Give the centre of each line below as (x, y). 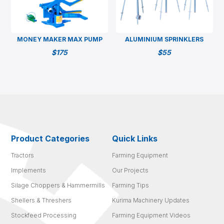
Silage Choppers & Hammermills (58, 185)
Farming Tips (130, 185)
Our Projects (130, 170)
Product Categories (50, 138)
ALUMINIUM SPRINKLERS (164, 39)
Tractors (23, 155)
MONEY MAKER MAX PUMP (59, 39)
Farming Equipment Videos (151, 215)
